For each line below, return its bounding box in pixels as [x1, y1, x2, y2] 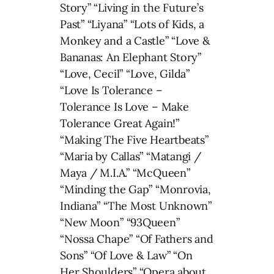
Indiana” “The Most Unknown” [60, 199, 212, 213]
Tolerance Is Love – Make [60, 100, 189, 114]
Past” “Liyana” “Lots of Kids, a [60, 17, 205, 32]
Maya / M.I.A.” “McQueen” [60, 166, 190, 180]
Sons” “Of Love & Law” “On [60, 248, 193, 263]
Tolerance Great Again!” [60, 116, 179, 131]
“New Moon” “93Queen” [60, 215, 180, 230]
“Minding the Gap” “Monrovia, [60, 182, 211, 197]
